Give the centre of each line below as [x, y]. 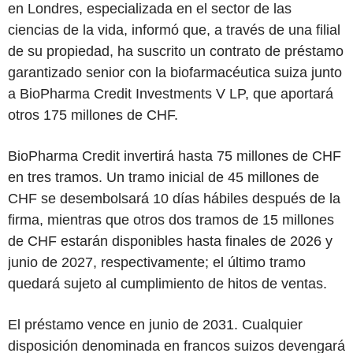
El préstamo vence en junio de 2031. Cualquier [155, 325]
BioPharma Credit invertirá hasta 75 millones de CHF [175, 156]
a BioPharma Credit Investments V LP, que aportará [171, 94]
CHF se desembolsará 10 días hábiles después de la [174, 199]
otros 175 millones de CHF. [93, 115]
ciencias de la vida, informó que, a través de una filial [174, 30]
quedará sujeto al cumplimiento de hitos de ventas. [167, 284]
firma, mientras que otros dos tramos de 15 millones [171, 220]
